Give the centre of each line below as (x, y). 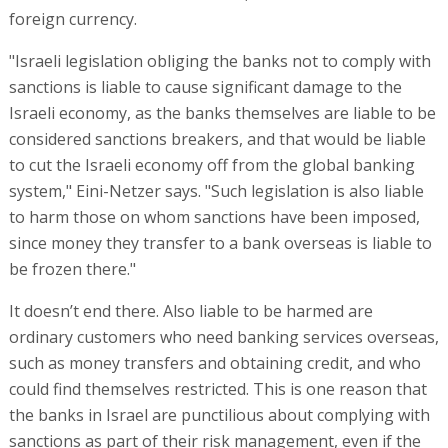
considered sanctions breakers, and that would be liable (217, 138)
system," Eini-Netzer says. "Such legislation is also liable (216, 190)
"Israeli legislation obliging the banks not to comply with (219, 60)
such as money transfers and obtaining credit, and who (214, 362)
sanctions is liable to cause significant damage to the (205, 86)
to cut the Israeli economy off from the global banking (211, 164)
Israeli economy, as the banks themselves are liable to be (222, 112)
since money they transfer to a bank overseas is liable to (220, 242)
